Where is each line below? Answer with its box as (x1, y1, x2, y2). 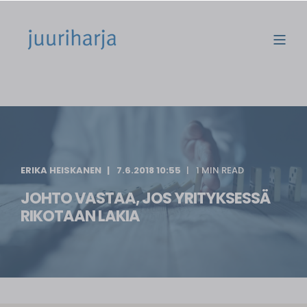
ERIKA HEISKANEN (21, 164, 101, 177)
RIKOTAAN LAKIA (21, 205, 140, 227)
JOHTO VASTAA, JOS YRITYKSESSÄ (21, 187, 270, 209)
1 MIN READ (196, 164, 244, 177)
